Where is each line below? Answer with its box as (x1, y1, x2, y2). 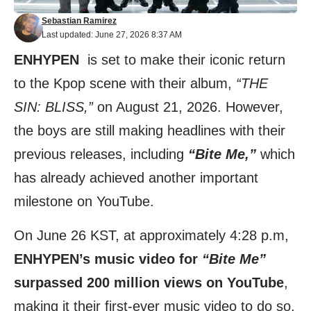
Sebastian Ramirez (42, 15, 117, 26)
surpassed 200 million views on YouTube (14, 274, 284, 290)
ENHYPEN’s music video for (14, 251, 202, 267)
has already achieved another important (14, 169, 258, 185)
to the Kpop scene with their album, (14, 75, 232, 91)
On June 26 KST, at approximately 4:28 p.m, (14, 227, 289, 243)
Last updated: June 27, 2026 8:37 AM (42, 29, 182, 40)
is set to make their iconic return (83, 51, 285, 67)
